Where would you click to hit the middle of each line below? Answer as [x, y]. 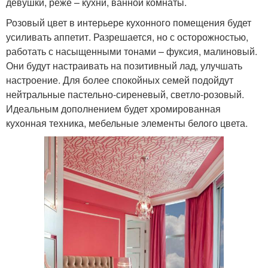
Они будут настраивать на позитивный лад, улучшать [124, 66]
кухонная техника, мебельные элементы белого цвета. [127, 123]
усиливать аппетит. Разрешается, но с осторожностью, [127, 37]
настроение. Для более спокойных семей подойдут [120, 80]
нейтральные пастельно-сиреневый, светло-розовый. [125, 95]
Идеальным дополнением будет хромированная [113, 109]
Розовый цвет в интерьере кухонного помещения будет [129, 23]
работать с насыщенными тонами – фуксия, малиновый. [132, 51]
